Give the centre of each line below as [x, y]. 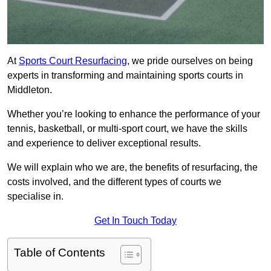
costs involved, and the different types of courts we [114, 182]
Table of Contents [60, 253]
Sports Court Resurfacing [73, 61]
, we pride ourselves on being [190, 61]
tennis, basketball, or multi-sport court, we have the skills [127, 129]
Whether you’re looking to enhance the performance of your [134, 114]
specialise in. [35, 197]
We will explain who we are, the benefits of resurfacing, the [132, 168]
